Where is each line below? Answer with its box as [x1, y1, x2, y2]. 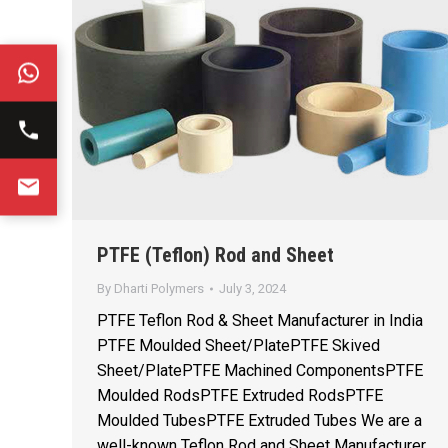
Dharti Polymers [114, 281, 204, 297]
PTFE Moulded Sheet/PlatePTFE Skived [97, 336, 380, 356]
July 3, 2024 [219, 281, 286, 297]
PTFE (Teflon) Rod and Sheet [97, 243, 334, 268]
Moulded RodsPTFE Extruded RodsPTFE [97, 386, 383, 406]
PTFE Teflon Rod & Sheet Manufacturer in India [97, 311, 423, 331]
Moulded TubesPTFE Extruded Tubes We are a [97, 411, 422, 431]
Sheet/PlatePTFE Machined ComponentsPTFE [97, 361, 423, 381]
